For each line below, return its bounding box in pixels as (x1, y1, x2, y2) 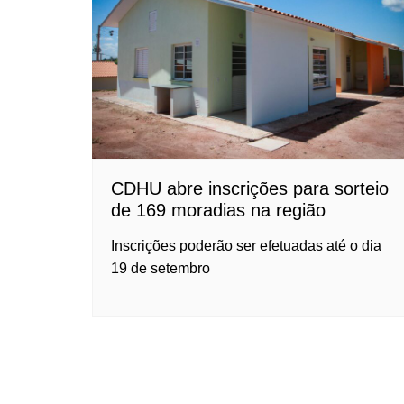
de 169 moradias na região (111, 199, 326, 220)
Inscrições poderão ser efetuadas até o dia (111, 237, 381, 253)
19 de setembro (111, 260, 210, 276)
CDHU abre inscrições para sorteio (111, 178, 389, 198)
